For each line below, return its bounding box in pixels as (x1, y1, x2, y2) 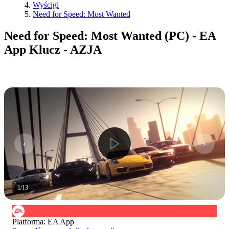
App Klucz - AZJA (4, 42, 102, 56)
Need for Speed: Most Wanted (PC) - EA (4, 29, 216, 42)
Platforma (12, 217, 43, 226)
